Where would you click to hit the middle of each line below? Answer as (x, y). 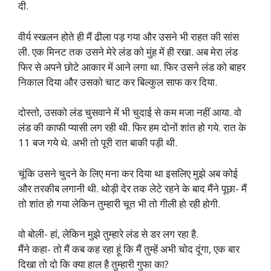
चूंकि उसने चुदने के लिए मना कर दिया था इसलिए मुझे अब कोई (128, 173)
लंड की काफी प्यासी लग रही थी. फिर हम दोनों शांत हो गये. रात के (132, 127)
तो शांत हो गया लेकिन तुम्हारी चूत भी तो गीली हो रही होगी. (119, 203)
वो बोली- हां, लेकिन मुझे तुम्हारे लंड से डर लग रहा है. (108, 234)
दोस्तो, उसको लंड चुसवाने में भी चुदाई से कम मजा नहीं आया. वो (130, 112)
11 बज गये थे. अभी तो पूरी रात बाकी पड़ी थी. (98, 142)
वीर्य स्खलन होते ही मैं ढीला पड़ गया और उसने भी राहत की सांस (129, 36)
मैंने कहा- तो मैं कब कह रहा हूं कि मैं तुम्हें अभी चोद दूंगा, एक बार (129, 249)
